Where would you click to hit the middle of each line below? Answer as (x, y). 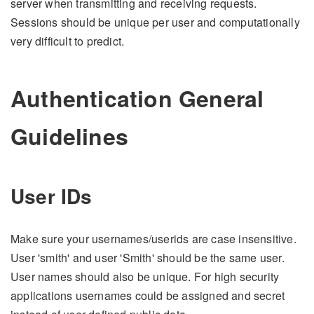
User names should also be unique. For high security (145, 277)
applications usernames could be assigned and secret (148, 296)
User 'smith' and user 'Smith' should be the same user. (148, 258)
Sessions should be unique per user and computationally (155, 22)
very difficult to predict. (68, 41)
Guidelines (69, 136)
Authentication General (137, 98)
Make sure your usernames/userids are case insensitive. (153, 239)
